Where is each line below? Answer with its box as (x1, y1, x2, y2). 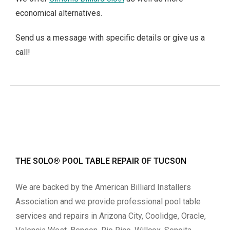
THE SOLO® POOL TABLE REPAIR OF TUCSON (15, 156, 186, 166)
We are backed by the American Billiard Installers (15, 182, 191, 192)
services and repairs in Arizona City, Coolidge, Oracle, (15, 210, 206, 221)
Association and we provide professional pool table (15, 196, 201, 206)
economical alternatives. (15, 8, 102, 18)
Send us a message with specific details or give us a (15, 32, 205, 43)
